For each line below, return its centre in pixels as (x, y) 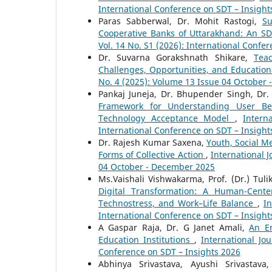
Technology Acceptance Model (167, 118)
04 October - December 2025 (157, 167)
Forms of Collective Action (152, 155)
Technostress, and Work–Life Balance (178, 203)
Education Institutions (146, 240)
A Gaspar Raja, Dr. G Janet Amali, (174, 228)
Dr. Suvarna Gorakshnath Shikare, (176, 58)
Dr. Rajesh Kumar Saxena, (152, 143)
